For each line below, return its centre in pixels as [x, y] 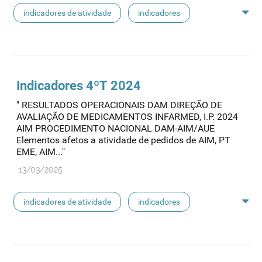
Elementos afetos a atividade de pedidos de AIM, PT [123, 140]
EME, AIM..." [41, 152]
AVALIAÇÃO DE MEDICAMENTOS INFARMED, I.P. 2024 [127, 117]
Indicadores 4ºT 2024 [79, 86]
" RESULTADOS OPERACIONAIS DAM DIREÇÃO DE [119, 105]
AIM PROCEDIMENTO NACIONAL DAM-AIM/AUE [116, 129]
